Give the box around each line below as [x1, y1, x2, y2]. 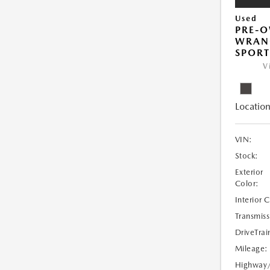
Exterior [234, 168, 263, 177]
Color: [234, 179, 259, 189]
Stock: [234, 151, 259, 161]
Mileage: [234, 244, 268, 254]
